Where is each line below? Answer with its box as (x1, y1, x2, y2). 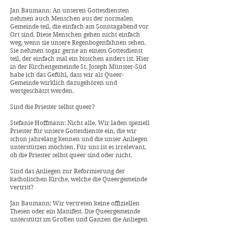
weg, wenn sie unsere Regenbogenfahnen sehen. (10, 39, 146, 46)
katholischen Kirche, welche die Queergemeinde (10, 175, 147, 183)
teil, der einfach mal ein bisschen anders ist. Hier (10, 55, 149, 62)
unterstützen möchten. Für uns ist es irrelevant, (10, 143, 146, 151)
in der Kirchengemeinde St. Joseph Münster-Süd (10, 63, 146, 70)
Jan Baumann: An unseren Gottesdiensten (10, 7, 129, 14)
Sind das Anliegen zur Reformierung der (10, 167, 125, 175)
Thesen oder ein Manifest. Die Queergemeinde (10, 207, 140, 215)
